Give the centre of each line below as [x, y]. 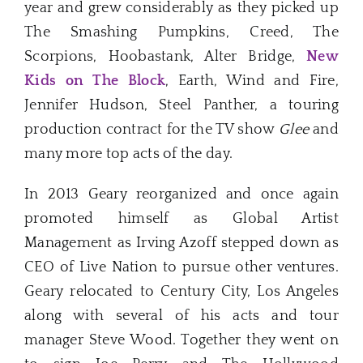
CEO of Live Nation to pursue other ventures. [181, 267]
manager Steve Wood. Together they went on [181, 340]
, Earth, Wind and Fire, [252, 81]
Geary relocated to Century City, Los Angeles [181, 291]
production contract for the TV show [152, 129]
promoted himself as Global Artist [181, 218]
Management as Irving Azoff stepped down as [181, 243]
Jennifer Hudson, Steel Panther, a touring [181, 105]
